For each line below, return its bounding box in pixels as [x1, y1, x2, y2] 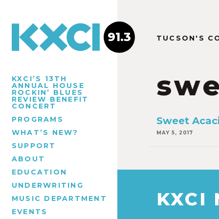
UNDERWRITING [12, 180, 84, 190]
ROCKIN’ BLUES [12, 88, 84, 97]
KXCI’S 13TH [12, 74, 67, 83]
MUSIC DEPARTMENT [12, 194, 107, 203]
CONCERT [12, 101, 57, 110]
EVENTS [12, 207, 48, 216]
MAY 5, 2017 [156, 130, 193, 136]
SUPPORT [12, 141, 56, 150]
